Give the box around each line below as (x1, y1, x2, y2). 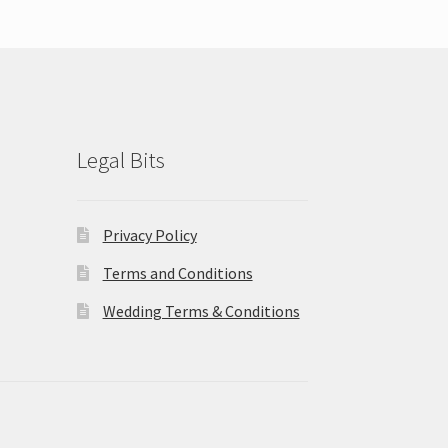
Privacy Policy (102, 224, 197, 245)
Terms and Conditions (102, 262, 253, 283)
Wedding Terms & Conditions (102, 300, 300, 321)
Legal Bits (76, 145, 165, 174)
